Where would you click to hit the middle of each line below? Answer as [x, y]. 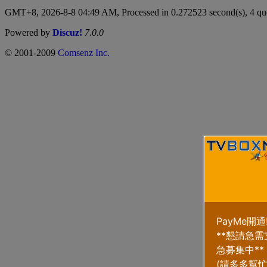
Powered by [29, 32]
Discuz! [67, 32]
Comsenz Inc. [84, 52]
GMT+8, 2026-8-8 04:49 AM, [63, 12]
